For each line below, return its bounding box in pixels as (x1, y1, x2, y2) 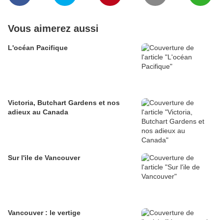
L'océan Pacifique (8, 44, 68, 52)
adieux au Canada (8, 108, 68, 116)
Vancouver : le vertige (8, 209, 81, 217)
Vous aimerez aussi (8, 23, 99, 34)
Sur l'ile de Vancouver (8, 154, 80, 162)
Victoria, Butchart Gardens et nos (8, 99, 120, 107)
